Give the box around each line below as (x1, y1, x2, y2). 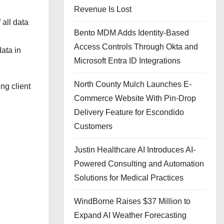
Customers (74, 122, 112, 130)
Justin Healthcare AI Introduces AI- (74, 145, 195, 154)
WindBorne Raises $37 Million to (74, 197, 190, 205)
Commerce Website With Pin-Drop (74, 94, 196, 102)
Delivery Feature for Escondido (74, 108, 184, 116)
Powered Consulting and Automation (74, 159, 204, 168)
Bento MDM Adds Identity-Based (74, 28, 189, 37)
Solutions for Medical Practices (74, 173, 183, 182)
